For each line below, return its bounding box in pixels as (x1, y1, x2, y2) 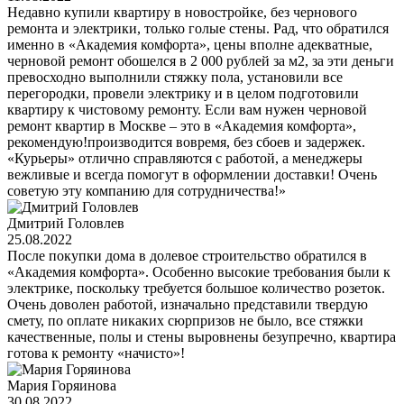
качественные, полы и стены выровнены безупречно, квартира (7, 328, 396, 344)
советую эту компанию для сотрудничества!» (7, 182, 286, 198)
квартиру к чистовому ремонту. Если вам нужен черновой (7, 101, 367, 117)
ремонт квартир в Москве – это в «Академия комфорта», (7, 117, 356, 133)
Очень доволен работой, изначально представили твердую (7, 296, 368, 312)
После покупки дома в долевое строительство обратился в (7, 247, 367, 263)
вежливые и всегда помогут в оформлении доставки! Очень (7, 166, 377, 182)
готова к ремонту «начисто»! (7, 344, 185, 361)
